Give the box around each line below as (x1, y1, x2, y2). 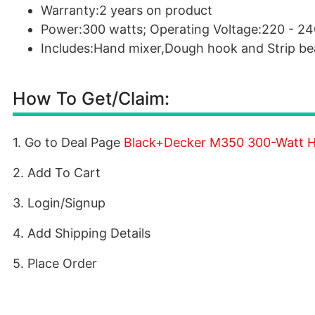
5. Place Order (13, 256, 97, 271)
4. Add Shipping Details (13, 226, 150, 240)
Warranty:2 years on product (41, 3, 212, 18)
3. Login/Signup (13, 195, 105, 210)
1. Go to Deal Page (13, 135, 124, 150)
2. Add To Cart (13, 165, 101, 180)
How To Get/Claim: (13, 88, 169, 109)
